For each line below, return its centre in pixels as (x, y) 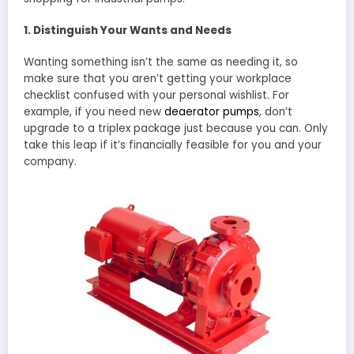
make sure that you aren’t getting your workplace (158, 79)
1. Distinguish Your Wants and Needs (128, 30)
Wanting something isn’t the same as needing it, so (161, 62)
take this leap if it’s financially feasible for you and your (173, 145)
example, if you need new (94, 112)
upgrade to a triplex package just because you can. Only (176, 129)
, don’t (276, 112)
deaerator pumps (212, 112)
